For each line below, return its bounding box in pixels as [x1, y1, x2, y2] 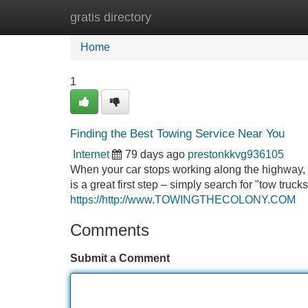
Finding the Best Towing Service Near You [70, 127, 285, 140]
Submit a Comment [70, 252, 170, 264]
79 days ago [125, 148, 185, 160]
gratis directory [70, 10, 151, 24]
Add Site [247, 11, 289, 23]
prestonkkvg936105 [188, 148, 284, 160]
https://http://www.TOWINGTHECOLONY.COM [70, 194, 296, 206]
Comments [70, 221, 149, 239]
